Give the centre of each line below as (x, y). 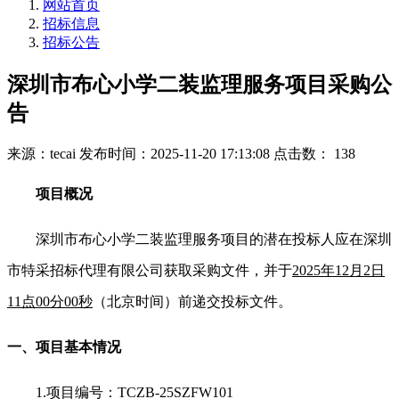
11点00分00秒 (50, 301)
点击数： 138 (314, 153)
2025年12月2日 (338, 270)
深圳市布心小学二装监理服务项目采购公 (199, 84)
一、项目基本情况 (64, 346)
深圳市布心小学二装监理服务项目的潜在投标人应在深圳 (214, 239)
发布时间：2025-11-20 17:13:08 (175, 153)
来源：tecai (41, 153)
